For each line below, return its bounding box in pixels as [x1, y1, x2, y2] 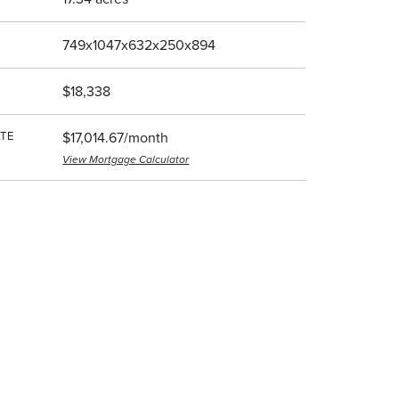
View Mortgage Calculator [62, 151, 190, 167]
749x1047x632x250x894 [62, 35, 216, 55]
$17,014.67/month [62, 127, 169, 148]
